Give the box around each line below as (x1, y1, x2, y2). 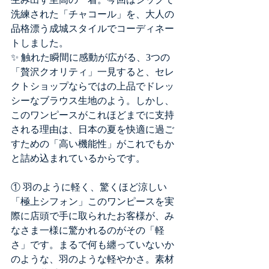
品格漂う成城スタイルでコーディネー (11, 23, 174, 34)
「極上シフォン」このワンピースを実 (11, 196, 174, 207)
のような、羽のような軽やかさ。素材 (11, 254, 174, 265)
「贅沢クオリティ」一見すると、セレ (11, 67, 174, 77)
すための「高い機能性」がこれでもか (11, 139, 174, 150)
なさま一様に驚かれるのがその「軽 (11, 225, 165, 236)
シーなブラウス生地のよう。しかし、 (11, 95, 174, 106)
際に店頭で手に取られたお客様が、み (11, 211, 174, 222)
